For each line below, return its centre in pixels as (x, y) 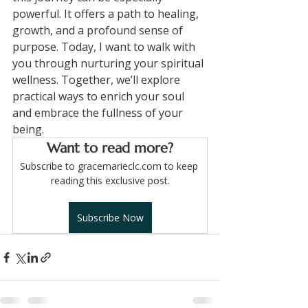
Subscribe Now (110, 218)
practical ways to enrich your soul (100, 96)
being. (28, 129)
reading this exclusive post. (110, 180)
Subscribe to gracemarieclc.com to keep (110, 166)
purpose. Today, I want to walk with (105, 47)
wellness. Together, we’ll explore (98, 80)
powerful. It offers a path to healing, (107, 14)
